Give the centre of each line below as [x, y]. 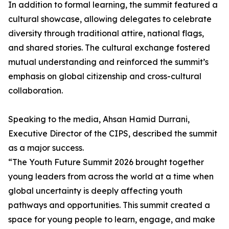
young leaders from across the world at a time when [111, 177]
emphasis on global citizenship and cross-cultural [105, 76]
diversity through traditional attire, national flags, [106, 33]
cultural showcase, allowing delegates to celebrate [110, 19]
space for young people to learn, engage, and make [112, 220]
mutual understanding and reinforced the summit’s [108, 62]
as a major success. [46, 148]
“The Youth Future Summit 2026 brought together [106, 162]
